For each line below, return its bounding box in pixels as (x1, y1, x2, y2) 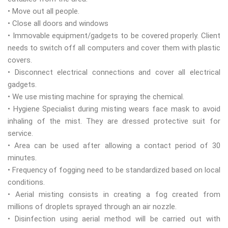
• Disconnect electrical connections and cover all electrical (8, 68, 220, 77)
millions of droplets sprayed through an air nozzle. (8, 202, 177, 212)
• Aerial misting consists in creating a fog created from (8, 190, 220, 199)
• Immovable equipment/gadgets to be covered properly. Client (8, 31, 220, 41)
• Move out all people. (8, 7, 79, 16)
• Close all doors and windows (8, 19, 108, 28)
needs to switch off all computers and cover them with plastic (8, 43, 220, 53)
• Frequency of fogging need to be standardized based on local (8, 165, 220, 175)
